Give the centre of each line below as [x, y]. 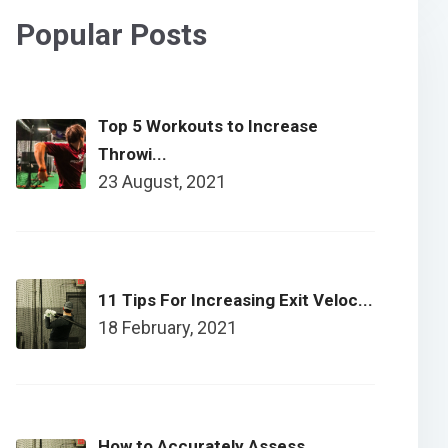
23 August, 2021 [162, 182]
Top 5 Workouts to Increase [208, 126]
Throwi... [133, 154]
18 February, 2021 [168, 328]
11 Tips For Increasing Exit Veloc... [236, 300]
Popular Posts [112, 35]
